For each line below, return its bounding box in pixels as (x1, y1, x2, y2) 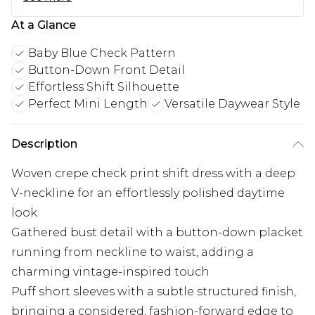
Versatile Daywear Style (165, 97, 300, 111)
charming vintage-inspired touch (11, 265, 210, 279)
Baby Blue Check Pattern (28, 46, 176, 60)
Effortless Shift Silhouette (28, 80, 179, 94)
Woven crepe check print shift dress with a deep (11, 167, 295, 181)
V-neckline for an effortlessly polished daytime (11, 186, 285, 200)
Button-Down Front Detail (28, 63, 185, 77)
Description (11, 137, 77, 151)
